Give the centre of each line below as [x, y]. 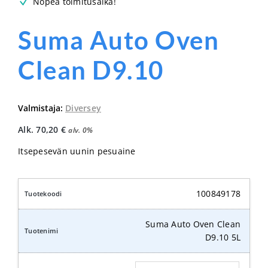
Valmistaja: [42, 108]
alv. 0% [80, 130]
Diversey [83, 108]
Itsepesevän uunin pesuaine [77, 151]
